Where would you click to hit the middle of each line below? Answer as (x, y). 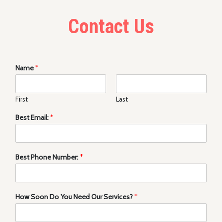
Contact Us (111, 27)
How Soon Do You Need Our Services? (75, 196)
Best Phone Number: (48, 157)
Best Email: (33, 117)
